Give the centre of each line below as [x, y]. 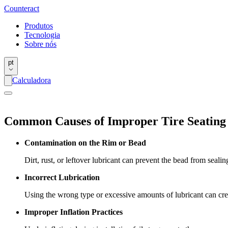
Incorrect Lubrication [62, 177]
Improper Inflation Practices [74, 212]
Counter [17, 8]
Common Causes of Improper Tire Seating [115, 121]
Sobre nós [40, 44]
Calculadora [32, 80]
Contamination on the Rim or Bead [85, 142]
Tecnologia [42, 35]
